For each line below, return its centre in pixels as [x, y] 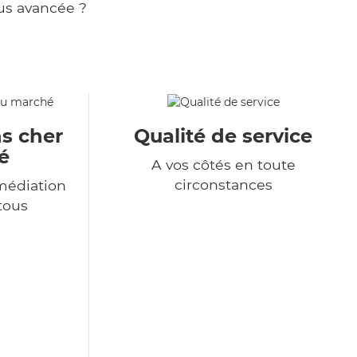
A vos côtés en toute [223, 165]
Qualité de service [223, 136]
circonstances [223, 185]
